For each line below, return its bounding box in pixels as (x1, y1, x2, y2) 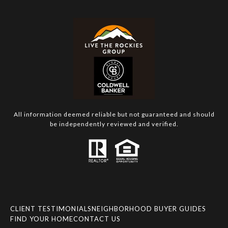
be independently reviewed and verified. (49, 120, 179, 128)
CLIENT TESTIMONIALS (10, 204, 92, 213)
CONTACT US (73, 214, 121, 223)
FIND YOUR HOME (10, 214, 73, 223)
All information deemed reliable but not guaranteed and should (13, 110, 215, 119)
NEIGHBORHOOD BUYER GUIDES (92, 204, 206, 213)
